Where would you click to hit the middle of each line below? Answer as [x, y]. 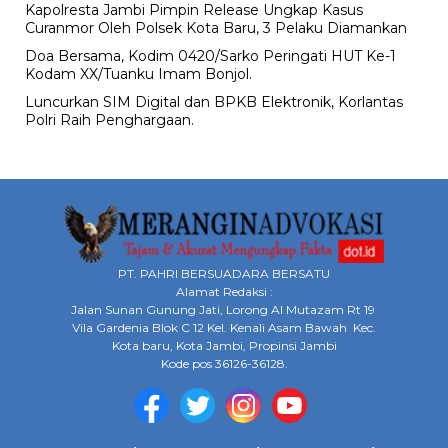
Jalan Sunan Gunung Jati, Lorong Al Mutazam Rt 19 [224, 309]
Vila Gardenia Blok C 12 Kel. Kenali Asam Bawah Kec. [224, 327]
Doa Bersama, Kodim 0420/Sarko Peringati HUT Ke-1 [210, 55]
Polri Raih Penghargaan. [111, 119]
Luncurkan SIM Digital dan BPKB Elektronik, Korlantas [214, 101]
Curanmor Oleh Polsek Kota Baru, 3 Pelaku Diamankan [218, 27]
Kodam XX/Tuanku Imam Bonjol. [138, 73]
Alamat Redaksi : [224, 291]
